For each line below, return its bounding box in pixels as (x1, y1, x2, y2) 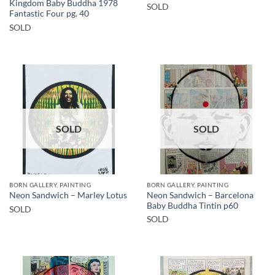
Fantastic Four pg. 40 (9, 9, 89, 19)
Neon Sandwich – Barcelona (147, 190, 254, 200)
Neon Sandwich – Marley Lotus (9, 190, 127, 201)
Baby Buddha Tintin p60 (147, 200, 238, 211)
